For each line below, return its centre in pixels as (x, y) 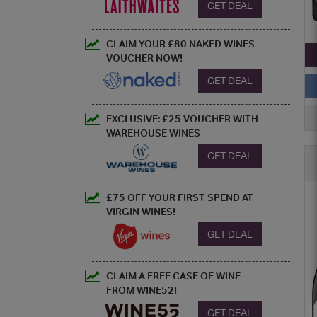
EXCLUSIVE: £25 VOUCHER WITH (182, 119)
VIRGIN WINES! (141, 211)
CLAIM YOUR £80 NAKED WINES (180, 44)
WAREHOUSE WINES (153, 133)
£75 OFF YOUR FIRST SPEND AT (180, 197)
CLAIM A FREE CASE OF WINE (173, 276)
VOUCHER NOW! (144, 58)
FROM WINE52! (142, 290)
